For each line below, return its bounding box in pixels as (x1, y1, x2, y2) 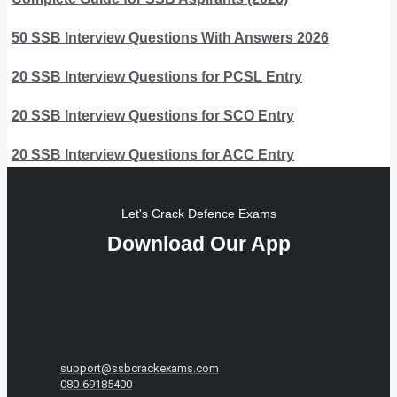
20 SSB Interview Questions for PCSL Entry (12, 69, 302, 85)
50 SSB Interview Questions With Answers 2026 (12, 30, 329, 46)
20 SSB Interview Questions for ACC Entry (12, 147, 294, 163)
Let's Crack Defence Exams (121, 206, 276, 222)
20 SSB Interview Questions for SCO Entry (12, 108, 294, 124)
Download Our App (106, 232, 291, 256)
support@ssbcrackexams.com (60, 362, 219, 376)
